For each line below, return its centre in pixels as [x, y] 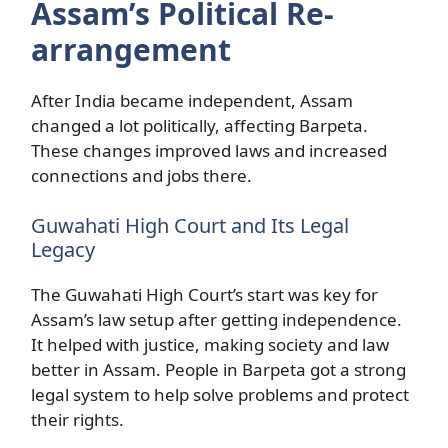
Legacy [63, 249]
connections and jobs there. [141, 175]
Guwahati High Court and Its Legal [190, 225]
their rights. [77, 419]
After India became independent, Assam [192, 100]
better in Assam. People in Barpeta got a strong [218, 369]
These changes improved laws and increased [209, 150]
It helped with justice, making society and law [210, 344]
